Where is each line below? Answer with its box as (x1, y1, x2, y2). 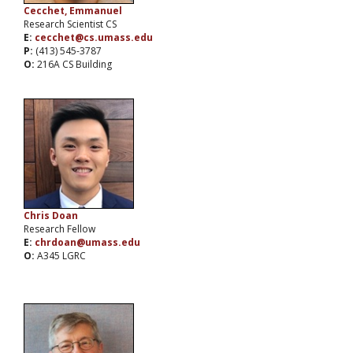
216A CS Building (37, 58, 112, 72)
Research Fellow (24, 222, 95, 236)
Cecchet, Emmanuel (24, 4, 122, 18)
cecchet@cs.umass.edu (35, 31, 153, 45)
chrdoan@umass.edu (35, 236, 140, 250)
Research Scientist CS (24, 17, 117, 32)
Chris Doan (24, 209, 78, 223)
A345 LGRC (37, 249, 86, 263)
